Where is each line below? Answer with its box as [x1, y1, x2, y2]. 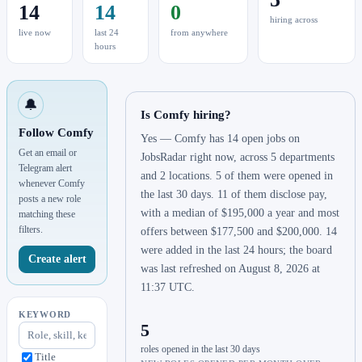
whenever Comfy [19, 178, 85, 190]
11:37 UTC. [141, 281, 196, 294]
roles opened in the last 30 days [141, 343, 261, 356]
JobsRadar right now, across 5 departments [141, 151, 335, 164]
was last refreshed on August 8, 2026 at [141, 263, 321, 276]
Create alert [27, 253, 86, 266]
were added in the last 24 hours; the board [141, 244, 333, 257]
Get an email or [19, 147, 77, 159]
